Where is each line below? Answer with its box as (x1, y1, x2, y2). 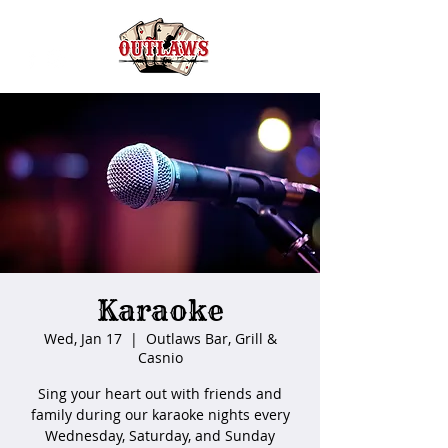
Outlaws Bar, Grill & (145, 329, 277, 348)
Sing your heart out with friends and (38, 384, 282, 403)
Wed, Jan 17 (43, 329, 122, 348)
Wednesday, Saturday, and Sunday (45, 426, 275, 445)
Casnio (137, 348, 183, 367)
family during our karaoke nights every (30, 405, 290, 424)
